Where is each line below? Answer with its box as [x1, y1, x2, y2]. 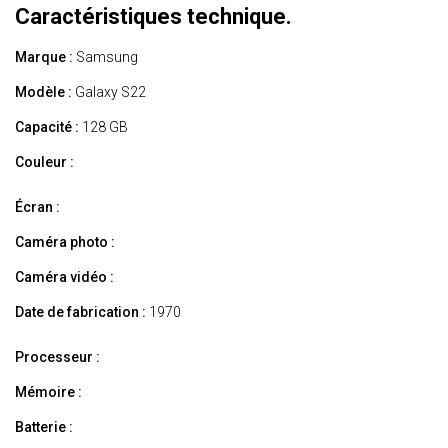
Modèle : [15, 84, 72, 101]
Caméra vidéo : [15, 269, 114, 286]
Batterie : [15, 419, 73, 436]
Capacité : [15, 119, 79, 136]
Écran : [15, 199, 60, 216]
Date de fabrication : [15, 304, 146, 321]
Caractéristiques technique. [15, 4, 292, 30]
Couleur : [15, 154, 74, 171]
